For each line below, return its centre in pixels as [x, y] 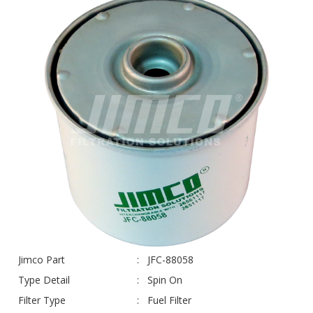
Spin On [165, 279]
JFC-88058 [170, 259]
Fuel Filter [169, 300]
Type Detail [44, 279]
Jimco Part [42, 259]
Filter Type [42, 300]
